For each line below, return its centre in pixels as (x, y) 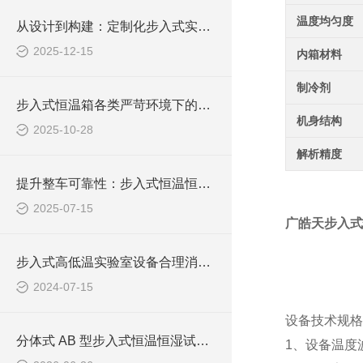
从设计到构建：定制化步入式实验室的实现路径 (204, 26)
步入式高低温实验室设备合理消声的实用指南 (204, 262)
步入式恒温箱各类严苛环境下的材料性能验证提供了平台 (204, 105)
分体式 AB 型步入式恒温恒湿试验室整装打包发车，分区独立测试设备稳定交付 (203, 341)
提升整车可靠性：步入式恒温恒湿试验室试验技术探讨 (204, 184)
